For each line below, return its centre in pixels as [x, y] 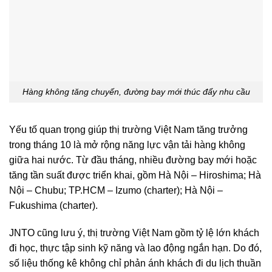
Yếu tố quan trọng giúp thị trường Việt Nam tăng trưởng [128, 129]
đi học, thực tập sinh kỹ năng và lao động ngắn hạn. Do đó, [135, 248]
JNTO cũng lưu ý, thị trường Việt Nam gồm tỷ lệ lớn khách [134, 233]
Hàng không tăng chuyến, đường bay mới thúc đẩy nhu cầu [136, 91]
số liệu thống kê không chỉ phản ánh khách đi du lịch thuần [135, 263]
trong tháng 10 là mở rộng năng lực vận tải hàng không [127, 144]
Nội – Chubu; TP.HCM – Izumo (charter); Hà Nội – [116, 190]
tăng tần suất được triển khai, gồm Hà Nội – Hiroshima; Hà [135, 175]
